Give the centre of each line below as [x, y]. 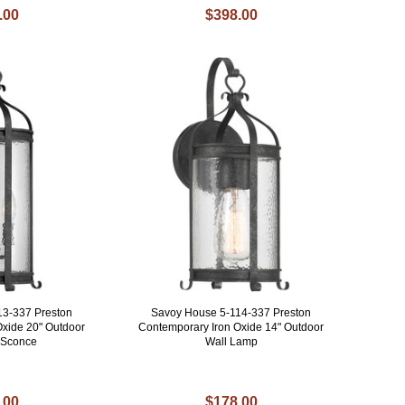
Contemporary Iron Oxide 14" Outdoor [231, 328]
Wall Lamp [231, 342]
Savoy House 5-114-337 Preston [231, 313]
